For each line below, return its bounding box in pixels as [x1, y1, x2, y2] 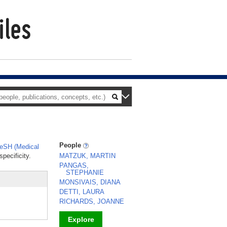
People [59, 141, 83, 149]
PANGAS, [59, 162, 89, 169]
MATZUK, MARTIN [59, 152, 116, 160]
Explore [67, 215, 94, 223]
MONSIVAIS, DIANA [59, 178, 121, 186]
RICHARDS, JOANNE [59, 198, 124, 205]
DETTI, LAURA [59, 188, 104, 196]
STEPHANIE [66, 169, 104, 176]
